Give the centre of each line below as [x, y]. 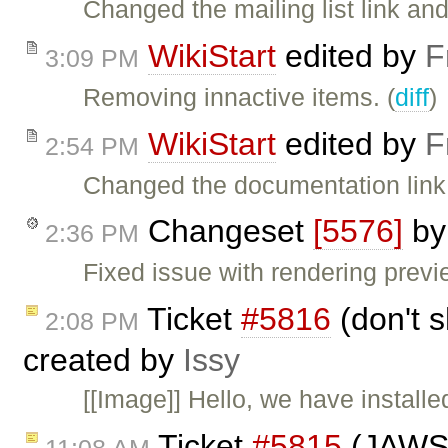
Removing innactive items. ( [239, 96]
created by [103, 360]
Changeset [226, 231]
